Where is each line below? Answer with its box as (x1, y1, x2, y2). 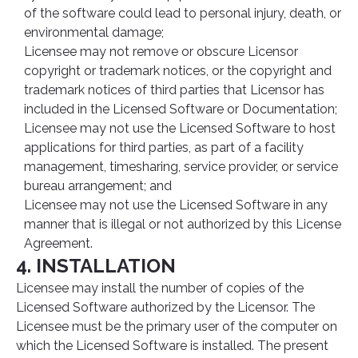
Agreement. (24, 236, 93, 251)
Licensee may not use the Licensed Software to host (24, 121, 336, 136)
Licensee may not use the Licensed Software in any (24, 197, 328, 213)
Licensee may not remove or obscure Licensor (24, 44, 298, 59)
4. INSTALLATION (16, 254, 176, 277)
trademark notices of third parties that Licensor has (24, 82, 324, 97)
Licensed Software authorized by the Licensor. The (16, 300, 315, 315)
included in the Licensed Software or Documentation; (24, 101, 337, 117)
